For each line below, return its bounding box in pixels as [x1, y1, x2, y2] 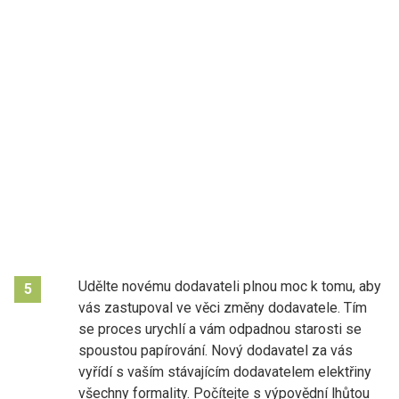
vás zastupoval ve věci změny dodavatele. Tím [78, 298, 367, 316]
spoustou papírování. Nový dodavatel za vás [78, 341, 353, 359]
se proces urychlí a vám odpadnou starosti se [78, 320, 362, 338]
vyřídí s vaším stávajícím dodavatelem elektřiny [78, 362, 371, 380]
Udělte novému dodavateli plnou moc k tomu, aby [78, 277, 381, 295]
